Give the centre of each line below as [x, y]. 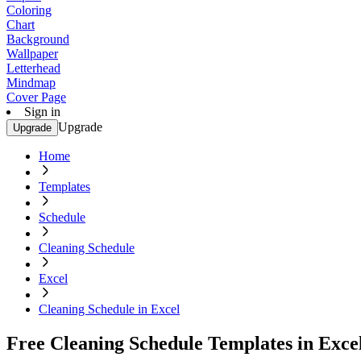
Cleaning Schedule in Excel [109, 309]
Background [38, 39]
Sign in [42, 112]
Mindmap [31, 83]
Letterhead [33, 68]
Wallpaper [32, 54]
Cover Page [36, 97]
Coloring [29, 10]
